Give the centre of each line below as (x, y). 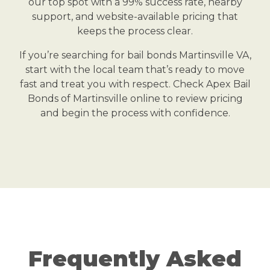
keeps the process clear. (135, 31)
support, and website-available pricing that (135, 16)
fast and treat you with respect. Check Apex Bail (135, 84)
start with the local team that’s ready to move (135, 69)
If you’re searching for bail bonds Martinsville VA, (135, 55)
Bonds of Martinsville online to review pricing (135, 98)
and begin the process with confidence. (135, 113)
